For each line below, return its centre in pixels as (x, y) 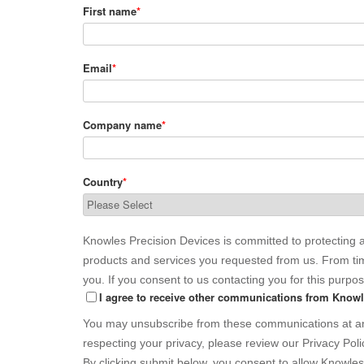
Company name (122, 125)
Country (103, 182)
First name (110, 11)
